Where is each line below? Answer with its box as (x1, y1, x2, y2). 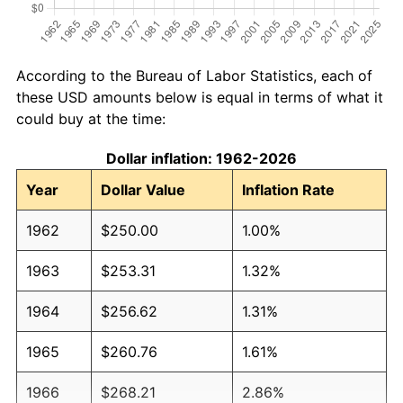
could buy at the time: (16, 109, 166, 128)
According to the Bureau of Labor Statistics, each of (16, 66, 372, 85)
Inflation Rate (242, 180, 335, 199)
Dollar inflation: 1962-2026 (106, 148, 297, 167)
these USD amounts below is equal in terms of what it (16, 87, 383, 106)
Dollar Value (101, 180, 185, 199)
